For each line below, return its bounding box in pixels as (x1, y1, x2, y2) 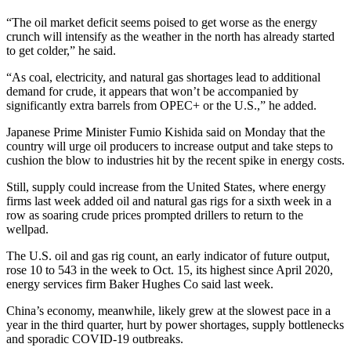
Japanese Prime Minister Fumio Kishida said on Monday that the (6, 125, 325, 139)
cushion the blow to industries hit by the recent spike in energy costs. (6, 154, 345, 168)
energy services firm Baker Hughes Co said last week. (6, 277, 273, 291)
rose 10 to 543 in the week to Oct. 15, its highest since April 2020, (6, 263, 333, 277)
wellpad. (6, 223, 49, 237)
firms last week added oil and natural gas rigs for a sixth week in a (6, 194, 331, 208)
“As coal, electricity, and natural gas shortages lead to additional (6, 71, 320, 85)
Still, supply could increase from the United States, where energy (6, 180, 326, 194)
